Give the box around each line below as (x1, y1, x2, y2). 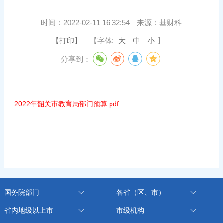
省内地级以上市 (4, 206, 53, 214)
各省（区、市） (116, 188, 165, 196)
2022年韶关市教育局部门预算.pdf (14, 99, 119, 108)
